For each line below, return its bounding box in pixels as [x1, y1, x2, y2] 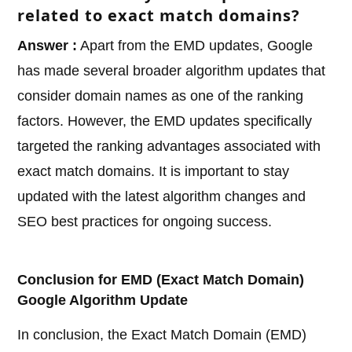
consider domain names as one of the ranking [17, 88, 304, 104]
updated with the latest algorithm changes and [17, 189, 306, 205]
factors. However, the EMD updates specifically [17, 113, 313, 130]
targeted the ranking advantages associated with [17, 138, 321, 155]
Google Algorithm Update [17, 292, 189, 309]
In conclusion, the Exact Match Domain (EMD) [17, 327, 307, 343]
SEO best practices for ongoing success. [17, 214, 273, 230]
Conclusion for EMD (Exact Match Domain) [17, 272, 305, 288]
